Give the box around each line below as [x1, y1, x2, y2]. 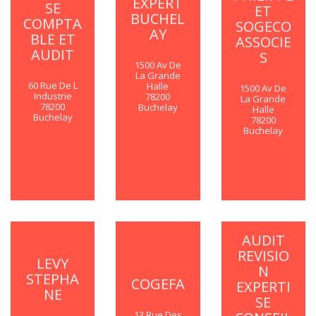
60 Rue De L [28, 79, 78, 92]
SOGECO [235, 16, 291, 36]
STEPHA [26, 269, 80, 288]
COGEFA [130, 274, 185, 293]
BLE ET [30, 30, 75, 49]
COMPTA [23, 14, 83, 33]
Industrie [33, 90, 72, 102]
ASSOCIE [235, 32, 291, 51]
